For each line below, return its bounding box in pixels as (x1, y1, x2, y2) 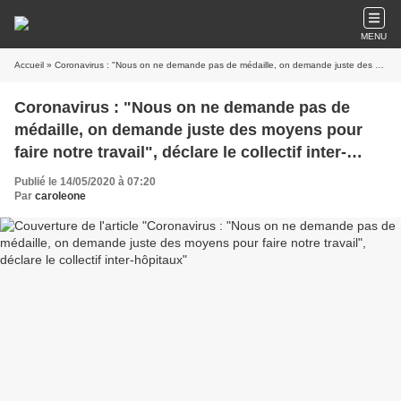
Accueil (14, 60, 44, 70)
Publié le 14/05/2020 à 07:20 (14, 175, 156, 188)
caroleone (35, 190, 86, 202)
